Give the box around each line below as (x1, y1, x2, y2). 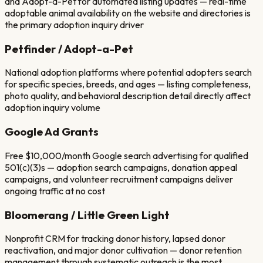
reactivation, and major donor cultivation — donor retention (5, 244, 242, 257)
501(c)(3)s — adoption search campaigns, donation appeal (5, 161, 237, 173)
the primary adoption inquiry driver (5, 18, 144, 31)
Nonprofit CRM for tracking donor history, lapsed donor (5, 232, 225, 245)
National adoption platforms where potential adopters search (5, 66, 252, 79)
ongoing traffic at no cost (5, 184, 105, 197)
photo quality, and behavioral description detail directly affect (5, 90, 251, 102)
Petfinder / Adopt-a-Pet (5, 41, 133, 56)
